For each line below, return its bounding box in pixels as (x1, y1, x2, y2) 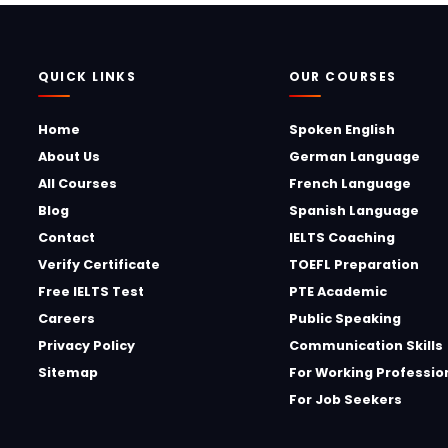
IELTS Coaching (288, 229, 395, 246)
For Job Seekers (288, 391, 402, 408)
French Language (288, 175, 411, 192)
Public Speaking (288, 310, 401, 327)
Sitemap (37, 364, 98, 381)
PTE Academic (288, 283, 387, 300)
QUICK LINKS (37, 68, 137, 85)
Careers (37, 310, 95, 327)
